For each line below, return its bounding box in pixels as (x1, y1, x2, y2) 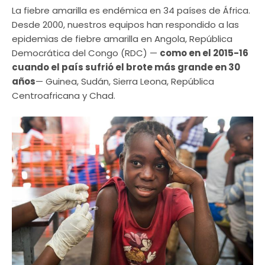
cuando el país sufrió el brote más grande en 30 (12, 61, 240, 74)
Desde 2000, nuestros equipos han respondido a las (12, 18, 239, 31)
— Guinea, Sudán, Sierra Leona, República (35, 75, 214, 88)
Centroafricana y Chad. (12, 89, 115, 102)
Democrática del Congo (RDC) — (12, 47, 160, 60)
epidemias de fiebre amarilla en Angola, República (12, 33, 232, 46)
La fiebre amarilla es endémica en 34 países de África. (12, 4, 250, 17)
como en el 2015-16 (160, 47, 248, 60)
